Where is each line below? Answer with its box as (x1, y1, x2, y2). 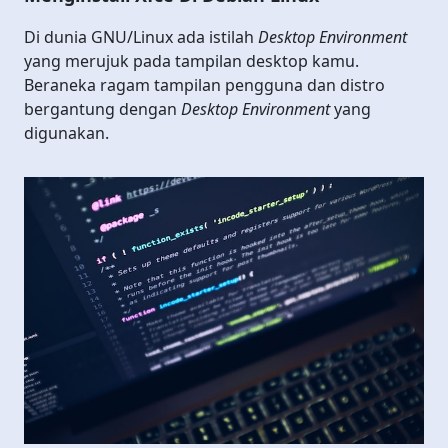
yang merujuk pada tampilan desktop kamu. (24, 49, 359, 72)
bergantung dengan (24, 97, 181, 120)
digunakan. (24, 121, 109, 144)
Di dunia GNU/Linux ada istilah (24, 25, 258, 48)
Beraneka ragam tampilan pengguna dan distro (24, 73, 385, 96)
